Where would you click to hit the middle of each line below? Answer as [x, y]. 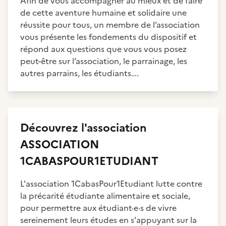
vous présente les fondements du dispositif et [108, 37]
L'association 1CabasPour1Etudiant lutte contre [111, 184]
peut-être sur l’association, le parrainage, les [104, 61]
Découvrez [51, 128]
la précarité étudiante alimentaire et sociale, [105, 196]
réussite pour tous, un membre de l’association [110, 25]
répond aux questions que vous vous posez [103, 49]
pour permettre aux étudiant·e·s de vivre [98, 208]
